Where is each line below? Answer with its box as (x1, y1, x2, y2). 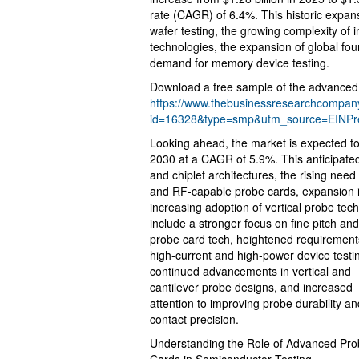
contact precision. (150, 310, 239, 327)
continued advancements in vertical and (150, 262, 351, 279)
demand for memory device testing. (150, 54, 329, 71)
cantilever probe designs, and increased (150, 278, 353, 295)
